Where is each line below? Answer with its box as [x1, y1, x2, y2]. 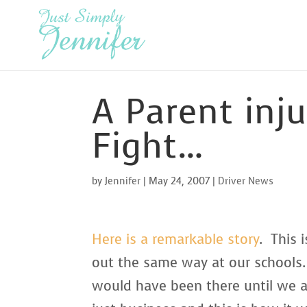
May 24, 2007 [149, 175, 210, 188]
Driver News [218, 175, 274, 188]
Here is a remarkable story [92, 230, 260, 249]
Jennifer [105, 175, 141, 188]
